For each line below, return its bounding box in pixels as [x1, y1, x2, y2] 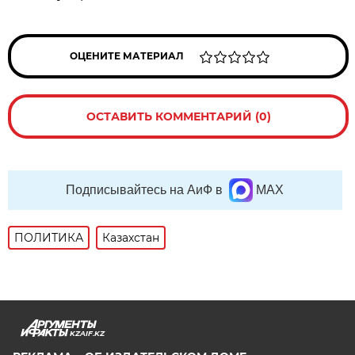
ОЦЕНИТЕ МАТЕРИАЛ [70, 49, 185, 62]
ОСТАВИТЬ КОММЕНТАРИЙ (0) [86, 109, 271, 124]
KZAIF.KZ [69, 328, 105, 338]
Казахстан [102, 230, 160, 245]
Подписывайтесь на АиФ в [66, 182, 223, 197]
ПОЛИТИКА [14, 230, 84, 245]
